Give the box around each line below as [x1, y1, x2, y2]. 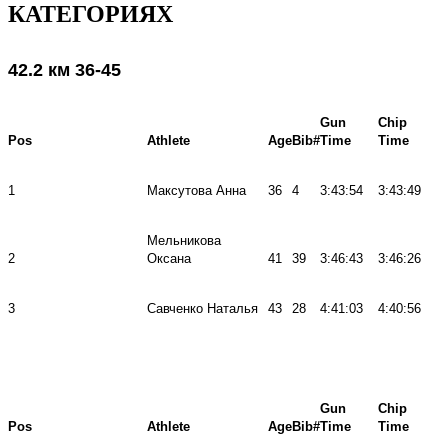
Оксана [147, 250, 191, 266]
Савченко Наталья [147, 300, 258, 316]
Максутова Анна [147, 182, 246, 198]
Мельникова [147, 232, 221, 248]
